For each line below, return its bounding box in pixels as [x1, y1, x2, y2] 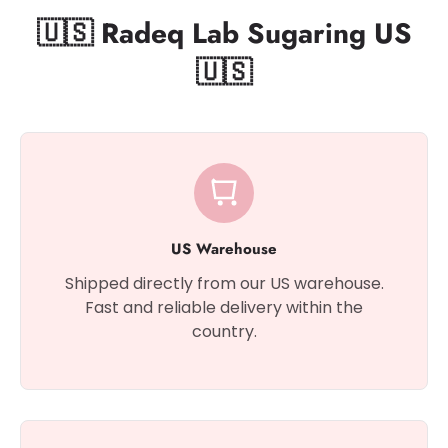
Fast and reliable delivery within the [85, 296, 363, 319]
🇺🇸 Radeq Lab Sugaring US [36, 13, 412, 54]
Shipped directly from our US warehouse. [64, 272, 384, 295]
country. [191, 320, 257, 343]
